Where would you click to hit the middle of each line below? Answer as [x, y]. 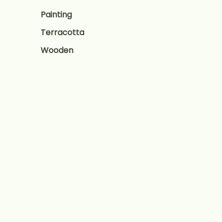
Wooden [57, 50]
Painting [56, 15]
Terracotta [62, 32]
